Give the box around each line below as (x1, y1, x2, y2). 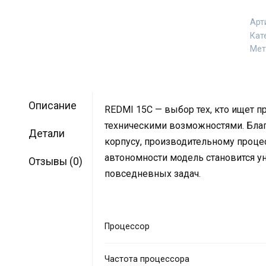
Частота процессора (104, 254, 190, 264)
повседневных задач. (104, 167, 201, 179)
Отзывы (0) (28, 156, 83, 168)
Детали (28, 128, 65, 140)
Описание (28, 100, 77, 112)
